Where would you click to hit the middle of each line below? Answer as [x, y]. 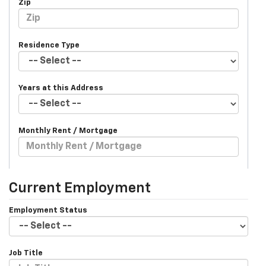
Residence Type [49, 46]
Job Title [26, 254]
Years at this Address [61, 88]
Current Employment [80, 189]
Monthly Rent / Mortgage [68, 131]
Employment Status [48, 211]
